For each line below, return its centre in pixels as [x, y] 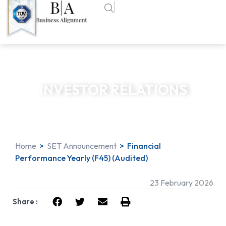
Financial [144, 146]
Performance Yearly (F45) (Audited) [81, 158]
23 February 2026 [182, 182]
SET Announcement [82, 146]
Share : [25, 202]
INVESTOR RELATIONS [113, 89]
